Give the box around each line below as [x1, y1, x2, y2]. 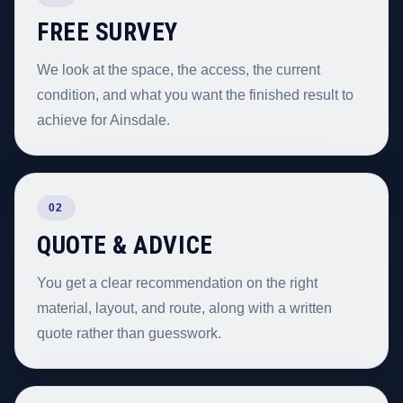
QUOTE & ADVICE [37, 231, 213, 261]
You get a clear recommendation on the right [37, 275, 318, 291]
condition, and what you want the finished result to [37, 86, 354, 103]
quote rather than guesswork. [37, 326, 221, 342]
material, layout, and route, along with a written [37, 300, 332, 317]
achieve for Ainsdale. [37, 112, 170, 128]
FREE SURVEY [37, 17, 178, 47]
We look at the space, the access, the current [37, 61, 320, 77]
